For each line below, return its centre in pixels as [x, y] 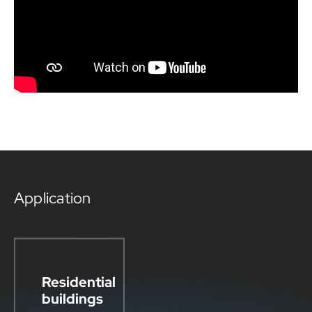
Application [53, 198]
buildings [72, 298]
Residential [79, 282]
